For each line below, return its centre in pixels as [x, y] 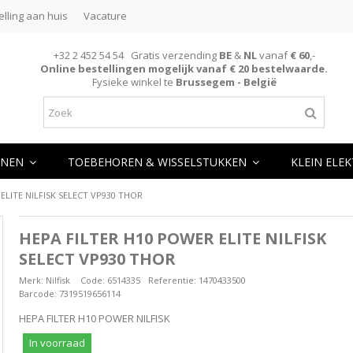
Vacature [105, 16]
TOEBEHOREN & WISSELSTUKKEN [159, 162]
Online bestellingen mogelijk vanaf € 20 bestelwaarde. [184, 68]
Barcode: [37, 294]
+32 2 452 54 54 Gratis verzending [136, 55]
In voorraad [57, 343]
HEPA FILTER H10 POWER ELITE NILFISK [172, 238]
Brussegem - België [225, 82]
